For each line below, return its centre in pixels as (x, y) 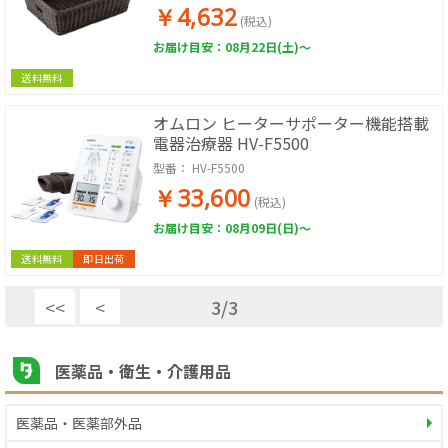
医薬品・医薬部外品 (79, 423)
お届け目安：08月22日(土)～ (232, 46)
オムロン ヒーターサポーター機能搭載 (291, 123)
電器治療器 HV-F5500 (231, 143)
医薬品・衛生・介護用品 (143, 370)
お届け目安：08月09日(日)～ (232, 227)
